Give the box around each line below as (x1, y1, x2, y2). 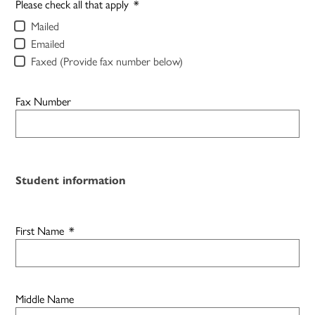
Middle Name (15, 290, 75, 307)
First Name (15, 221, 65, 238)
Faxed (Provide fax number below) (31, 52, 184, 69)
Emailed (31, 34, 65, 51)
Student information (15, 173, 127, 187)
